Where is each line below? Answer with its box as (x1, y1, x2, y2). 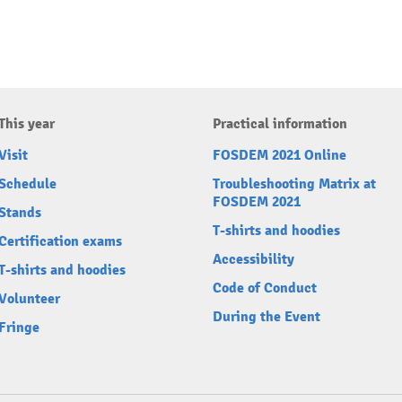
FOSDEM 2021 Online (213, 146, 346, 164)
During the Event (213, 308, 320, 326)
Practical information (213, 115, 347, 133)
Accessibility (213, 250, 294, 268)
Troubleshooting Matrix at (213, 175, 376, 193)
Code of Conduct (213, 279, 317, 297)
